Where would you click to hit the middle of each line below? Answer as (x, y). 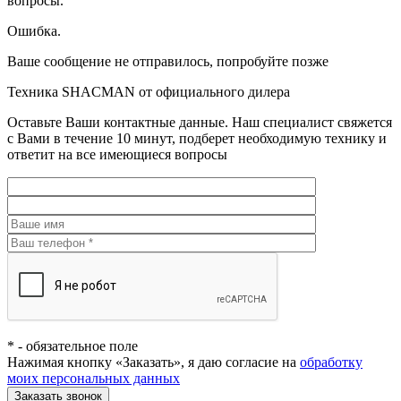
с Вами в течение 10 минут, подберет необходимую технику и (197, 139)
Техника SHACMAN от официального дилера (149, 92)
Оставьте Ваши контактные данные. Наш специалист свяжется (200, 123)
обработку (331, 363)
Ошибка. (34, 31)
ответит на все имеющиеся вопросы (117, 155)
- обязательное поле (76, 346)
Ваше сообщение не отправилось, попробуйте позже (168, 62)
